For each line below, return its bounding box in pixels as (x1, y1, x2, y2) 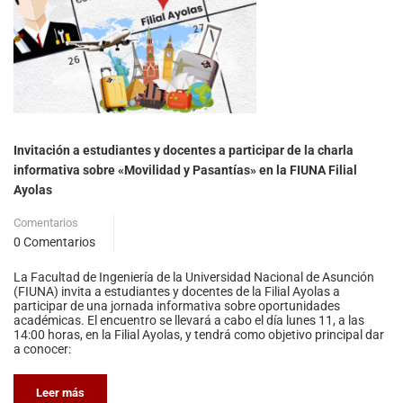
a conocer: (13, 341, 71, 356)
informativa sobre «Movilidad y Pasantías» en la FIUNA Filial (13, 162, 357, 177)
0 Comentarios (13, 234, 95, 249)
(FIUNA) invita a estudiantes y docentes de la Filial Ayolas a (13, 283, 340, 299)
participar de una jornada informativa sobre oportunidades (13, 298, 340, 313)
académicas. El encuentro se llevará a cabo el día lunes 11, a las (13, 312, 364, 327)
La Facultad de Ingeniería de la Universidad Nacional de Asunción (13, 269, 374, 284)
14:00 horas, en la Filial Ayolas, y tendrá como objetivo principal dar (13, 327, 384, 342)
